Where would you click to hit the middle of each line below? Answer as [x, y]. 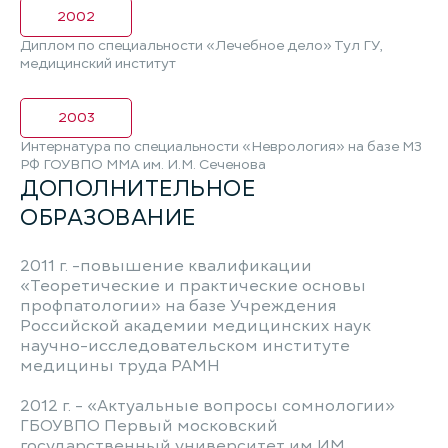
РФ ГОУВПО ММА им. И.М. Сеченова [143, 164]
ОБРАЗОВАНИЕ [108, 217]
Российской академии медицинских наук [195, 326]
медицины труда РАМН [120, 366]
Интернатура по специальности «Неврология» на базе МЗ [221, 146]
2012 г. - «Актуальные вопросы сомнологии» [207, 406]
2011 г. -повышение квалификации [166, 266]
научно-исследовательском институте [185, 346]
